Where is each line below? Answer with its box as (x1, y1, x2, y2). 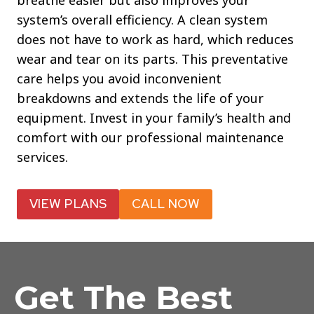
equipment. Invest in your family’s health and (17, 109, 291, 127)
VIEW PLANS (29, 196, 107, 212)
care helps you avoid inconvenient (17, 70, 221, 88)
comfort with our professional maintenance (17, 129, 284, 146)
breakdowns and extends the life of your (17, 90, 264, 107)
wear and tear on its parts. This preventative (17, 50, 288, 68)
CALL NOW (132, 196, 200, 212)
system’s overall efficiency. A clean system (17, 11, 268, 29)
